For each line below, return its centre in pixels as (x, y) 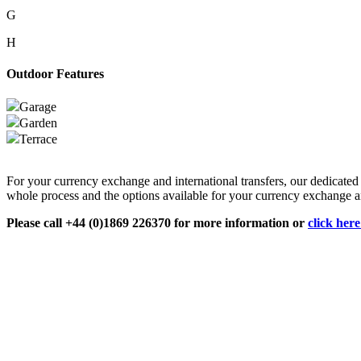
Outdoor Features (55, 73)
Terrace (38, 139)
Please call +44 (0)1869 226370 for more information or (157, 223)
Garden (38, 123)
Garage (38, 107)
